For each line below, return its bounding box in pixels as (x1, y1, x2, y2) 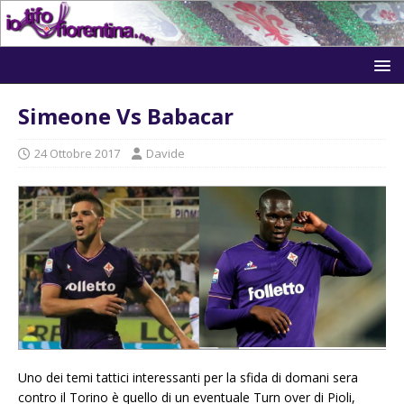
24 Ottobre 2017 (34, 144, 120, 161)
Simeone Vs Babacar (18, 100, 234, 131)
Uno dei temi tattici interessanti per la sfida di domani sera (18, 369, 358, 387)
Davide (146, 144, 185, 161)
